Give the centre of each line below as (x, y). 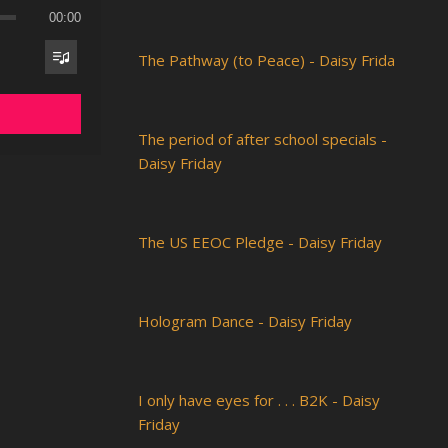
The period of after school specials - (262, 138)
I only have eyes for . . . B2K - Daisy (259, 399)
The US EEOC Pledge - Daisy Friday (260, 241)
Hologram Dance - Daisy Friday (245, 320)
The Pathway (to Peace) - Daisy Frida (266, 59)
